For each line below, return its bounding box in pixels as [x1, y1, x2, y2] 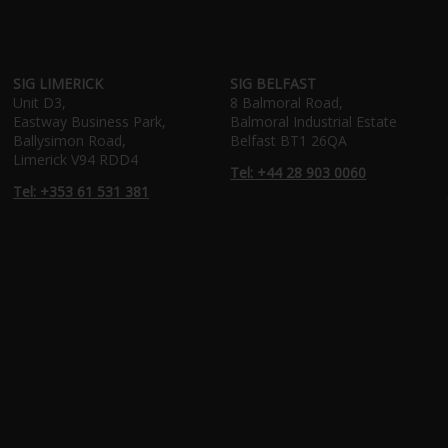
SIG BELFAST [230, 73, 317, 93]
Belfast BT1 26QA [230, 130, 348, 150]
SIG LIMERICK [13, 73, 104, 93]
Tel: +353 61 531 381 [13, 182, 150, 202]
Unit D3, [13, 92, 67, 112]
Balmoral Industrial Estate [230, 111, 398, 131]
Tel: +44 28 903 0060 [230, 163, 367, 183]
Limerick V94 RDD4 [13, 149, 139, 169]
